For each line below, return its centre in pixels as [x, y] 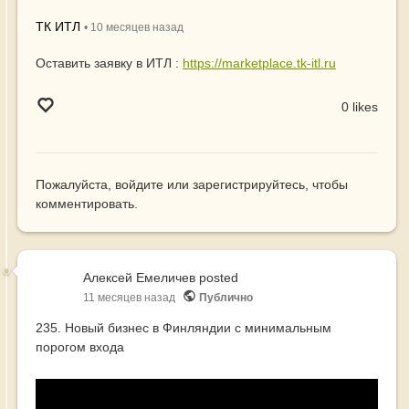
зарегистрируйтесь [249, 185]
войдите [139, 185]
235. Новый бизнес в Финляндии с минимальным [184, 328]
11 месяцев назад [129, 298]
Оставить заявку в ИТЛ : [109, 63]
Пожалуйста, [75, 185]
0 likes [360, 106]
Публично [226, 298]
